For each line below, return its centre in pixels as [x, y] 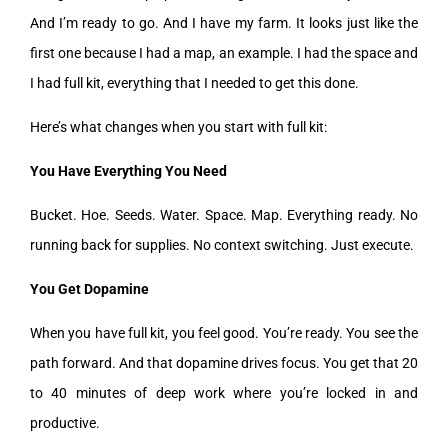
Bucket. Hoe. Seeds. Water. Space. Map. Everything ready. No [224, 214]
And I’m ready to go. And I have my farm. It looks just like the [224, 22]
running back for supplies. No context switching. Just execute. [222, 244]
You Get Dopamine [89, 288]
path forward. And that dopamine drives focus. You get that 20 [224, 362]
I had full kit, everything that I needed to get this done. [194, 82]
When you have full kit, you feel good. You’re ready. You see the [224, 332]
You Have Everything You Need [128, 170]
